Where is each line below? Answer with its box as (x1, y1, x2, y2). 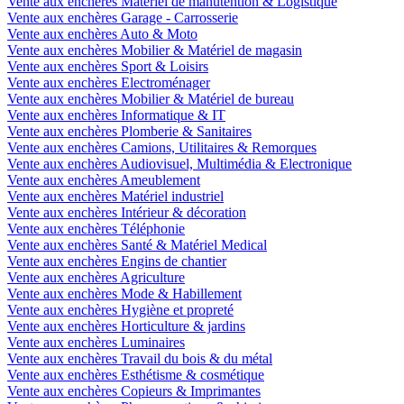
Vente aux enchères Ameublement (7, 171, 200, 188)
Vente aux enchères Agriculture (7, 269, 185, 285)
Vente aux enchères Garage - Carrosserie (7, 9, 238, 25)
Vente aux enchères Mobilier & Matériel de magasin (7, 41, 302, 58)
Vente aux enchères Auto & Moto (7, 25, 197, 41)
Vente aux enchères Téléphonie (7, 220, 185, 236)
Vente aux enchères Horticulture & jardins (7, 317, 245, 334)
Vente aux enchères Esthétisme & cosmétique (7, 366, 264, 382)
